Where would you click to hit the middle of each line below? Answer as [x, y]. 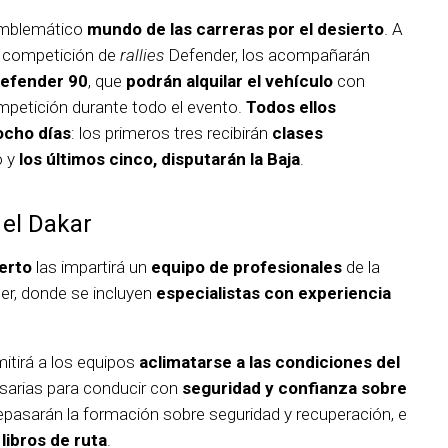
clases [297, 133]
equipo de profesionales [246, 267]
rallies [142, 55]
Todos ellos [291, 107]
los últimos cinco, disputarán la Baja [159, 159]
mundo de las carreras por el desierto [235, 29]
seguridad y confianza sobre [294, 388]
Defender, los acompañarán [267, 55]
